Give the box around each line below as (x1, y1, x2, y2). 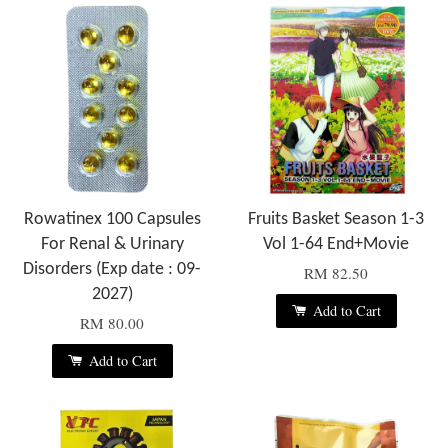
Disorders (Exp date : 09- (23, 259, 201, 279)
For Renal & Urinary (40, 234, 184, 254)
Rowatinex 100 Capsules (23, 209, 201, 229)
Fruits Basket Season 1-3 (248, 209, 424, 229)
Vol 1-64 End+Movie (263, 234, 409, 254)
